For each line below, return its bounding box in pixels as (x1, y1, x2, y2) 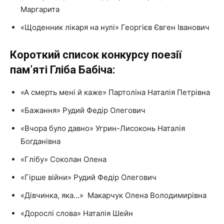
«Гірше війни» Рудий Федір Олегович (20, 172, 156, 182)
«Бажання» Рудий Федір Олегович (20, 105, 145, 115)
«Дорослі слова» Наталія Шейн (20, 208, 133, 218)
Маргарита (20, 4, 59, 14)
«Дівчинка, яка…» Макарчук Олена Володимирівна (20, 190, 206, 200)
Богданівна (20, 136, 60, 146)
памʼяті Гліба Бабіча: (10, 63, 115, 76)
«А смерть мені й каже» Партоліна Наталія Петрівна (20, 87, 210, 97)
